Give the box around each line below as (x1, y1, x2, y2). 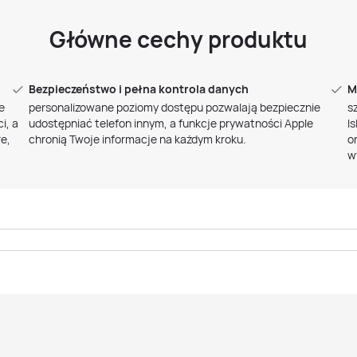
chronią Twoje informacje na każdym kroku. (29, 131, 246, 147)
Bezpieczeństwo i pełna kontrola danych (29, 81, 249, 96)
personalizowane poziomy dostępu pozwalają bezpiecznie (29, 100, 320, 115)
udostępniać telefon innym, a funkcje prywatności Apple (29, 116, 313, 131)
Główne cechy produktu (49, 24, 308, 54)
